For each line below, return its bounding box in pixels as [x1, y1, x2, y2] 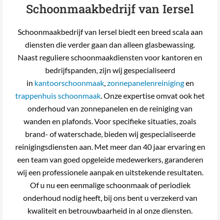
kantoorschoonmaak [34, 78, 104, 87]
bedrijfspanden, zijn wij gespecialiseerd [45, 65, 175, 75]
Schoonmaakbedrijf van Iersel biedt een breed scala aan [17, 27, 203, 36]
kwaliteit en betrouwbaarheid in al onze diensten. [27, 205, 192, 215]
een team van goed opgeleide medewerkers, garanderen [17, 154, 203, 164]
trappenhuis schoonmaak [15, 90, 101, 100]
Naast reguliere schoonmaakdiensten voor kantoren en [18, 52, 202, 62]
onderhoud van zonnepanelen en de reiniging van [27, 103, 192, 113]
